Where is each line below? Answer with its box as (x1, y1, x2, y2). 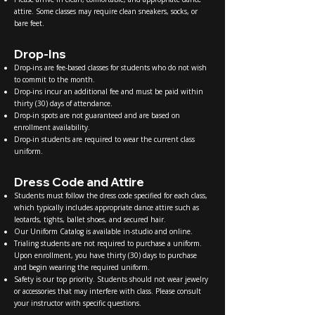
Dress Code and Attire (14, 174, 144, 189)
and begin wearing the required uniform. (14, 262, 150, 272)
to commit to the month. (14, 74, 95, 84)
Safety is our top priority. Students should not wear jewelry (14, 274, 208, 284)
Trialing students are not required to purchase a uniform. (14, 238, 202, 248)
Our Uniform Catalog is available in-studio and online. (14, 226, 193, 236)
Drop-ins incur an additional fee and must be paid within (14, 86, 203, 96)
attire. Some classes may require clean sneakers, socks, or (14, 6, 198, 16)
